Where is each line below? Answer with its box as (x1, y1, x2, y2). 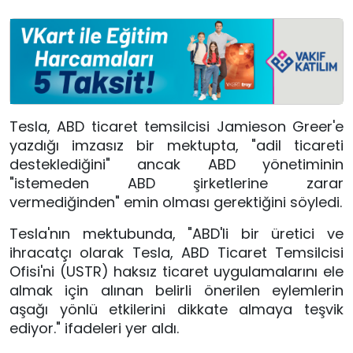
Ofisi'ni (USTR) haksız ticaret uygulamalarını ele (9, 262, 344, 282)
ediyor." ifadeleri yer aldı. (9, 318, 179, 339)
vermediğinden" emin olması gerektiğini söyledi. (9, 192, 342, 213)
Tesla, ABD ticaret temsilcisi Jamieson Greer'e (9, 117, 344, 137)
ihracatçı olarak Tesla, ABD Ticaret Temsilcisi (9, 243, 344, 263)
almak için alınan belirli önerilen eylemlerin (9, 281, 344, 301)
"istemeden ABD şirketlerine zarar (9, 173, 344, 194)
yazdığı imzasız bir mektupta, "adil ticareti (9, 136, 344, 156)
